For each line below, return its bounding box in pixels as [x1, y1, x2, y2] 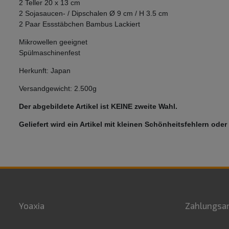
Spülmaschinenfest [19, 49, 80, 57]
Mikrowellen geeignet [19, 38, 87, 47]
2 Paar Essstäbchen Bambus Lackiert [19, 20, 140, 29]
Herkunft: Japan [19, 66, 71, 75]
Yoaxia [19, 200, 44, 211]
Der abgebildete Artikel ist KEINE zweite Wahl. [19, 102, 177, 111]
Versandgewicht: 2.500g [19, 84, 97, 93]
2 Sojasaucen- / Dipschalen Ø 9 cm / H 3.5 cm [19, 9, 168, 18]
